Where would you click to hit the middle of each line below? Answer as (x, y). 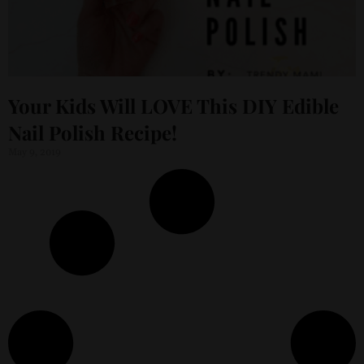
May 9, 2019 (35, 152)
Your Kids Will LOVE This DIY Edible (173, 106)
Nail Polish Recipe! (93, 132)
